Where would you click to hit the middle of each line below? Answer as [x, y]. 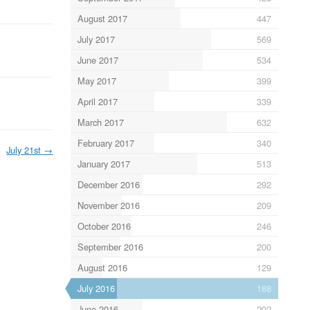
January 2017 [103, 163]
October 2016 [104, 226]
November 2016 [108, 205]
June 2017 [98, 60]
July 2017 [96, 39]
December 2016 [108, 184]
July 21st [24, 149]
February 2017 [106, 143]
